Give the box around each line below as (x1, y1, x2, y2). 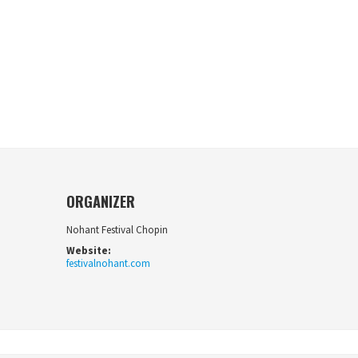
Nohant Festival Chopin (66, 223, 168, 237)
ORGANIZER (66, 190, 135, 212)
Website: (66, 244, 111, 257)
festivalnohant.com (66, 257, 150, 270)
